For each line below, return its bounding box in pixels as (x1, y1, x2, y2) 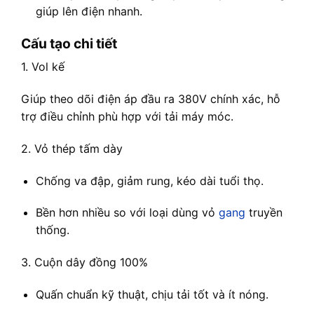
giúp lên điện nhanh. (35, 4, 142, 18)
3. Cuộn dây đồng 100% (21, 255, 148, 270)
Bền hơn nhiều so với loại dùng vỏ (35, 205, 219, 220)
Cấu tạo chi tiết (21, 34, 117, 52)
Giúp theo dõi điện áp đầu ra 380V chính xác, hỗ (21, 92, 280, 107)
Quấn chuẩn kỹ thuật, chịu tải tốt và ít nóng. (35, 287, 268, 302)
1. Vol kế (21, 60, 64, 74)
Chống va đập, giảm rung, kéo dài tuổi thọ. (35, 173, 264, 188)
